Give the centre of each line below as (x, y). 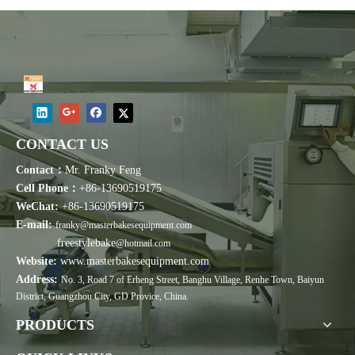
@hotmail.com (143, 244)
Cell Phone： (48, 189)
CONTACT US (62, 145)
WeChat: (39, 207)
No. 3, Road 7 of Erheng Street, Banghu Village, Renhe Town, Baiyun (193, 280)
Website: (36, 261)
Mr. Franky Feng (103, 170)
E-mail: (34, 225)
